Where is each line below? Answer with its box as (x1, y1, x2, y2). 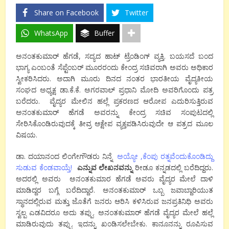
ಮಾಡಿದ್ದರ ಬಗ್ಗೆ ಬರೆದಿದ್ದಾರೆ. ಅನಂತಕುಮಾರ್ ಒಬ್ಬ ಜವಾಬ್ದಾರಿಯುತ (16, 185, 213, 195)
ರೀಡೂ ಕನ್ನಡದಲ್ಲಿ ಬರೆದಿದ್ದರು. (135, 163, 213, 173)
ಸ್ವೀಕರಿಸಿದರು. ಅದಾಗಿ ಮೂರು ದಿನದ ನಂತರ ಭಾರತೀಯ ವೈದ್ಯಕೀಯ (16, 74, 213, 84)
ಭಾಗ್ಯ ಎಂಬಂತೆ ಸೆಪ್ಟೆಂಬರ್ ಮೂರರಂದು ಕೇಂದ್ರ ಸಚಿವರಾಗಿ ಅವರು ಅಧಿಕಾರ (16, 62, 213, 73)
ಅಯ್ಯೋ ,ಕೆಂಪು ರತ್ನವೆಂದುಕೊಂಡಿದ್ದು (117, 151, 213, 162)
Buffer (94, 28, 115, 38)
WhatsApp (34, 28, 68, 38)
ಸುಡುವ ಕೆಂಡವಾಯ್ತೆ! (16, 163, 73, 173)
